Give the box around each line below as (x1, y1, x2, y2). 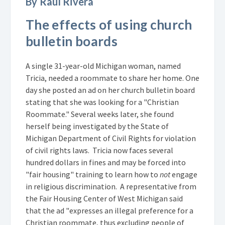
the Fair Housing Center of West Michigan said (26, 193, 183, 203)
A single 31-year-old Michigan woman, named (26, 61, 181, 71)
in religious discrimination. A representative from (26, 181, 196, 191)
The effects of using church (26, 17, 192, 33)
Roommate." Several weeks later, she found (26, 109, 174, 119)
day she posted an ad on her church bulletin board (26, 85, 195, 95)
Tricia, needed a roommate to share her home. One (26, 73, 199, 83)
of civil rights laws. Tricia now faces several (26, 145, 173, 155)
